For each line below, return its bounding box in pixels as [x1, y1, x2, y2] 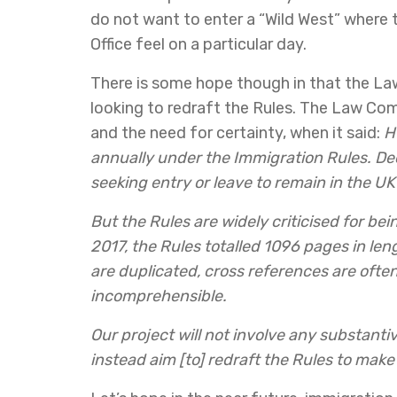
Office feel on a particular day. [90, 35, 307, 54]
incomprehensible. [90, 286, 227, 306]
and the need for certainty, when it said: [90, 123, 384, 143]
